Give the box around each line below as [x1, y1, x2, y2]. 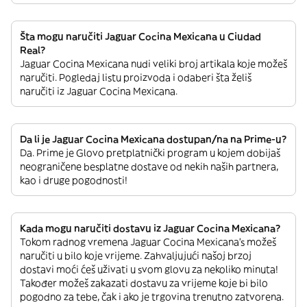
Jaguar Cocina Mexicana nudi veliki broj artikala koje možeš [20, 58, 287, 70]
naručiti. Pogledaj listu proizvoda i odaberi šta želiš [20, 71, 251, 84]
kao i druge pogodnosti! [20, 174, 127, 186]
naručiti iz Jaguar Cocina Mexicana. [20, 85, 177, 97]
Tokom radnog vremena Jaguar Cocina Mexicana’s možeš [20, 236, 276, 248]
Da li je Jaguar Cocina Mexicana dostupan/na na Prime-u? [20, 133, 286, 145]
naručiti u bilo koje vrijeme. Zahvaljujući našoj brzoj [20, 249, 251, 262]
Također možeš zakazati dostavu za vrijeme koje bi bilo [20, 277, 268, 289]
